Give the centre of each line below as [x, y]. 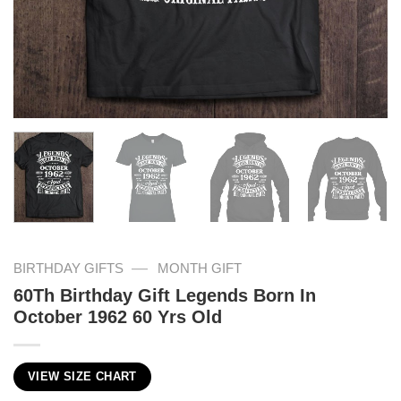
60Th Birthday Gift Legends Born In [165, 296]
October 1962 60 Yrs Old [118, 317]
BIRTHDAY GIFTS [68, 269]
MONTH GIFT [199, 269]
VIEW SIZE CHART [82, 377]
